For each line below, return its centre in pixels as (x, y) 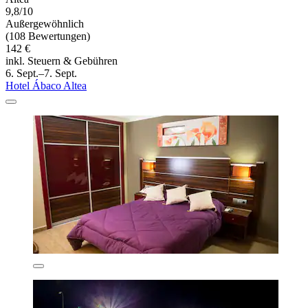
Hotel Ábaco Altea (46, 86)
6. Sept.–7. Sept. (41, 74)
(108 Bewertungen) (48, 36)
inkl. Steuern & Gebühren (62, 61)
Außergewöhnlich (45, 24)
